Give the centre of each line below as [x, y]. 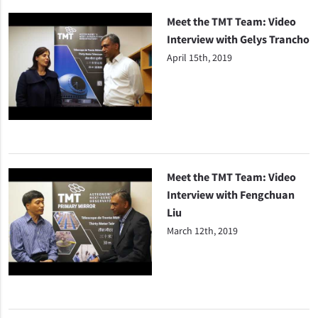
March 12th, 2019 [202, 231]
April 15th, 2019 [199, 57]
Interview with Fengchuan [230, 195]
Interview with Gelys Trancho [238, 39]
